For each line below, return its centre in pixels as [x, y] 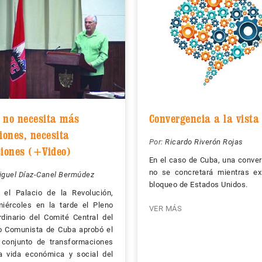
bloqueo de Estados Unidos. [198, 185]
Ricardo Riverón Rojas [204, 142]
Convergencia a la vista [204, 119]
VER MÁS [165, 209]
